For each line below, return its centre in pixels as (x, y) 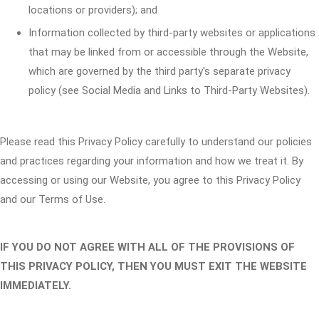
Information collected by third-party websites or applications (172, 33)
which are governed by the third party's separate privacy (159, 71)
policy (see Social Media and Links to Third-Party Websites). (169, 90)
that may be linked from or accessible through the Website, (168, 52)
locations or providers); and (93, 10)
